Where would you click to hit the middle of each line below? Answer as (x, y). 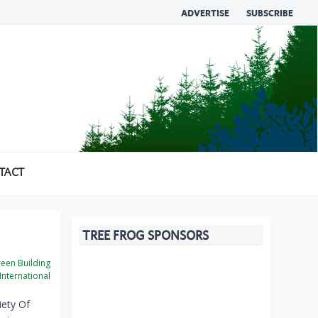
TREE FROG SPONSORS (146, 236)
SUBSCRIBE (270, 13)
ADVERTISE (205, 13)
